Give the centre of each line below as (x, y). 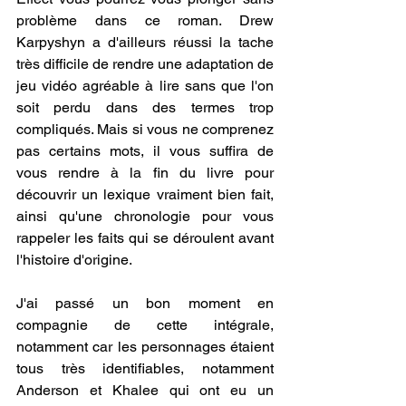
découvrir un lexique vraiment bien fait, (145, 195)
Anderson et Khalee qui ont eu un (145, 391)
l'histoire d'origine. (74, 260)
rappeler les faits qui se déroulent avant (145, 238)
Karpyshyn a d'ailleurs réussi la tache (145, 43)
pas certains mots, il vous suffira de (145, 151)
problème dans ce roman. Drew (145, 21)
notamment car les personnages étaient (145, 347)
